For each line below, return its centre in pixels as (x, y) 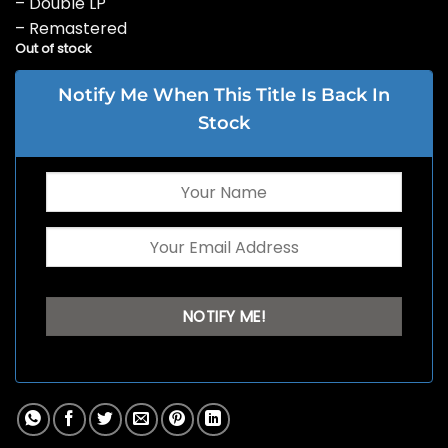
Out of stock (53, 49)
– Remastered (71, 29)
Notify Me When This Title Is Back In (224, 95)
